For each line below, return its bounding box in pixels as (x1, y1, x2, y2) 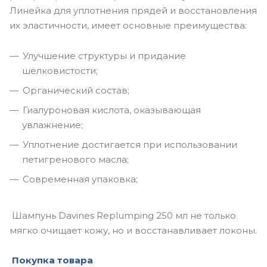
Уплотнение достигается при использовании (23, 138, 237, 150)
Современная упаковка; (23, 173, 138, 185)
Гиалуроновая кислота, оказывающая (23, 104, 201, 116)
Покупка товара (12, 254, 93, 266)
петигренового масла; (22, 153, 129, 165)
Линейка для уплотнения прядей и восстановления (10, 4, 257, 16)
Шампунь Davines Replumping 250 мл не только (10, 209, 236, 221)
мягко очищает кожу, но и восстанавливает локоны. (10, 224, 257, 236)
